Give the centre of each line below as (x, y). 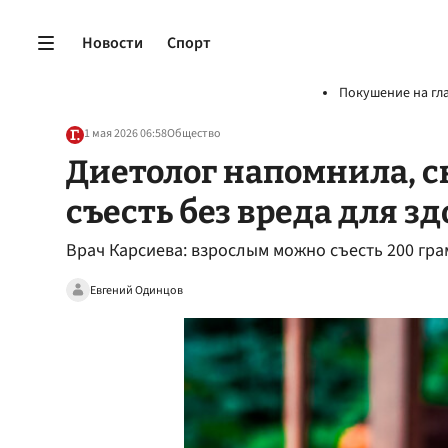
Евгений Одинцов (136, 290)
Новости (112, 42)
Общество (194, 133)
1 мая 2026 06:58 (125, 133)
